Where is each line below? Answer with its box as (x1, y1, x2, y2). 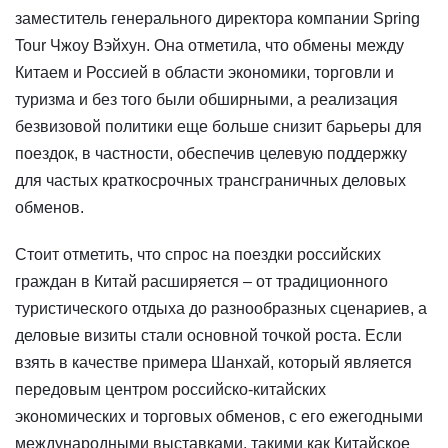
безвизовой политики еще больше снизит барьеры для (15, 118, 422, 136)
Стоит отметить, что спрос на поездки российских (15, 246, 381, 264)
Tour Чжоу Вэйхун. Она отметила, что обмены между (15, 37, 404, 55)
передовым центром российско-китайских (15, 381, 326, 399)
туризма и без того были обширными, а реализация (15, 91, 398, 109)
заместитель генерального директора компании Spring (15, 10, 420, 28)
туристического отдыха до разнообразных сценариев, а (15, 300, 427, 318)
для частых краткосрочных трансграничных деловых (15, 172, 406, 190)
